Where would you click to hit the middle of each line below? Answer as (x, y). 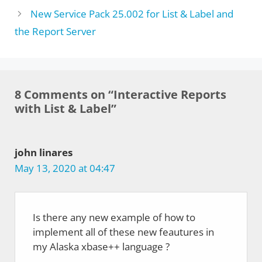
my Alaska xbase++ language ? (101, 247)
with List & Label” (65, 108)
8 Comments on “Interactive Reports (120, 94)
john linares (44, 152)
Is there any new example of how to (114, 218)
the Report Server (55, 31)
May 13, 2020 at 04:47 (65, 168)
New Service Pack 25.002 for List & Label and (132, 13)
